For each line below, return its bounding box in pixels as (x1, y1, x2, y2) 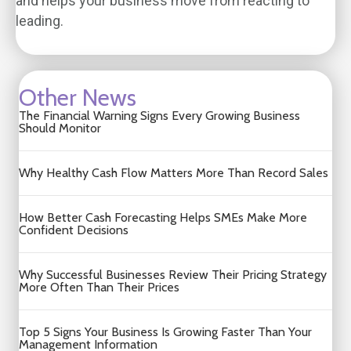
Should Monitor (19, 121, 101, 136)
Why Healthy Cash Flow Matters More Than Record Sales (19, 165, 328, 180)
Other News (19, 83, 136, 112)
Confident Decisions (19, 223, 128, 237)
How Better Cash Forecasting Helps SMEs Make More (19, 210, 307, 225)
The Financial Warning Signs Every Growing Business (19, 108, 300, 123)
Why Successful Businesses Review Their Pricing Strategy (19, 267, 327, 282)
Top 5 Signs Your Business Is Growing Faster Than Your (19, 324, 312, 339)
